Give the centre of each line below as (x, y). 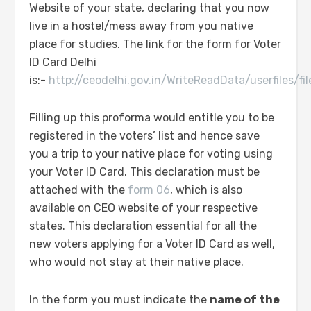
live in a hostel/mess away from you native (142, 26)
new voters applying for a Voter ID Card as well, (152, 244)
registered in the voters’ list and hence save (145, 136)
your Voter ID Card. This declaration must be (145, 172)
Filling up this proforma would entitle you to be (152, 118)
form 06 (149, 190)
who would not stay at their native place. (137, 262)
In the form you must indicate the (120, 300)
